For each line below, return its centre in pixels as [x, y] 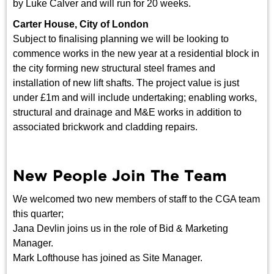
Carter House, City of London [81, 24]
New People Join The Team [120, 177]
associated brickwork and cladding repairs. [106, 127]
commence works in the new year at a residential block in [136, 54]
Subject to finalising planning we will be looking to [121, 39]
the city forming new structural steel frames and [114, 68]
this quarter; [39, 214]
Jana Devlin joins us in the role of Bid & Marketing [121, 229]
